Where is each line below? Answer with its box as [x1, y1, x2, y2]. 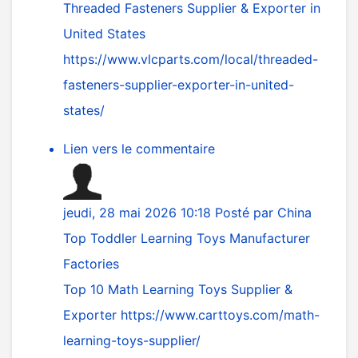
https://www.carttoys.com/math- [121, 307, 320, 324]
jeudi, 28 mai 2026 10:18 [63, 205, 215, 221]
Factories [63, 256, 119, 272]
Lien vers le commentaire [63, 141, 215, 157]
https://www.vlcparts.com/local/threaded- [63, 51, 318, 68]
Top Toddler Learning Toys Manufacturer [63, 230, 310, 247]
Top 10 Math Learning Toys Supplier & [63, 281, 292, 298]
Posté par [215, 205, 277, 221]
